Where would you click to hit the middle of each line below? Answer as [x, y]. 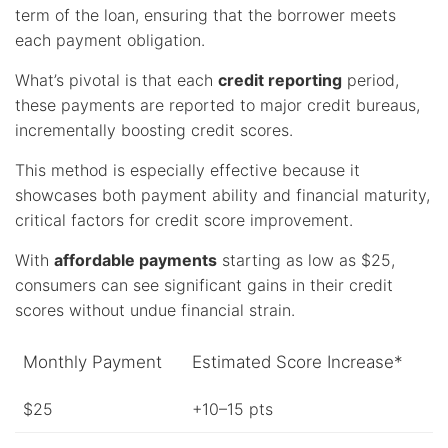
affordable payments [135, 259]
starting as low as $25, [306, 259]
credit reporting [280, 79]
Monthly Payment [92, 361]
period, [370, 79]
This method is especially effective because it [187, 169]
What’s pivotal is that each [116, 79]
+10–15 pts [232, 408]
